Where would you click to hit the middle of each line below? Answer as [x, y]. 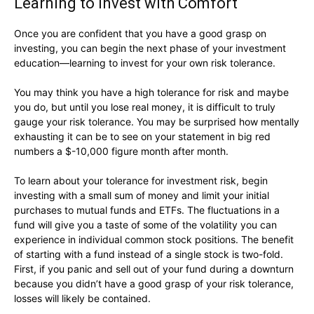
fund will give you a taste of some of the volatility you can [145, 225]
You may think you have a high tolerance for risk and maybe [151, 92]
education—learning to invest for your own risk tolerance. [145, 63]
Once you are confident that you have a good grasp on [140, 33]
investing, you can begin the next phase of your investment [150, 48]
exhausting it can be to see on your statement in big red [142, 136]
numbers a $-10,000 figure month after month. [121, 151]
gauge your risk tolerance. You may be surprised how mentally [157, 122]
